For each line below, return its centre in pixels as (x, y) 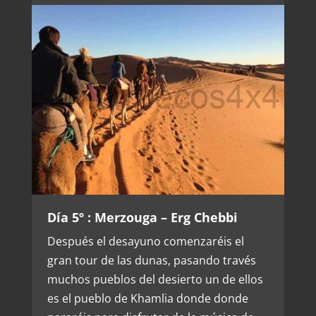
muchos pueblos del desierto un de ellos (155, 279)
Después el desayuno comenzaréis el (145, 241)
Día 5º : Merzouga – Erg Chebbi (142, 217)
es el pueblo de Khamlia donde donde (147, 298)
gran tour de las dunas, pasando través (151, 260)
